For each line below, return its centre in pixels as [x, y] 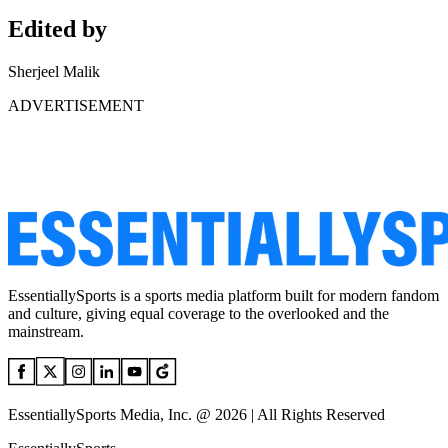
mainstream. [46, 331]
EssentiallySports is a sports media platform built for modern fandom [223, 295]
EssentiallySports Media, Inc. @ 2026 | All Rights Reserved [196, 414]
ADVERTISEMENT [76, 105]
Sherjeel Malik [54, 71]
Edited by [57, 29]
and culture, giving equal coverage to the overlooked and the [198, 313]
